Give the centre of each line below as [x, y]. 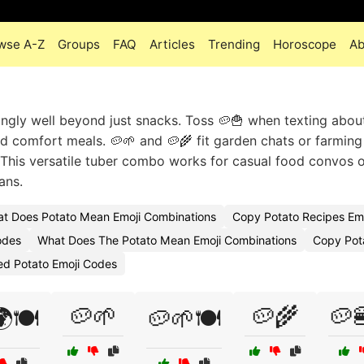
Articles [172, 44]
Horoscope [305, 44]
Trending [234, 44]
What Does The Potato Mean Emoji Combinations [167, 240]
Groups [79, 44]
